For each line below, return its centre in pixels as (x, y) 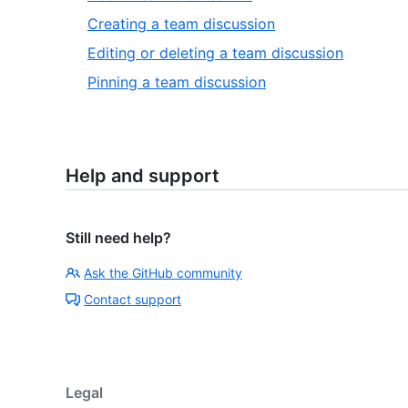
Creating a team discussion (181, 24)
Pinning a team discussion (177, 82)
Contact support (133, 299)
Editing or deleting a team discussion (215, 53)
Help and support (143, 176)
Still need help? (118, 238)
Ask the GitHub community (163, 273)
